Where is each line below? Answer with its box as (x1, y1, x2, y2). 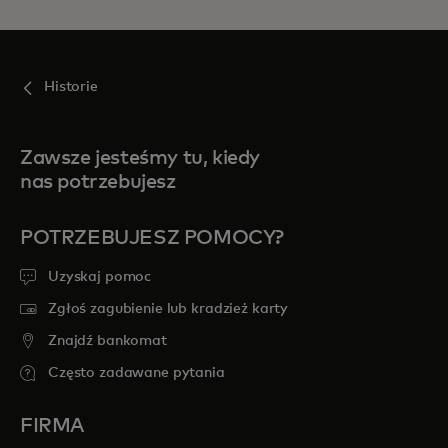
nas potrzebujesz (20, 172, 176, 192)
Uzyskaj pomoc (48, 270, 152, 284)
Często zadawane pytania (48, 366, 225, 380)
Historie (44, 80, 98, 94)
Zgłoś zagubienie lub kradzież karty (48, 302, 289, 316)
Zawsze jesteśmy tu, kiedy (20, 148, 261, 168)
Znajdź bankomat (48, 334, 167, 348)
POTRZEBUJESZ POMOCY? (20, 228, 284, 248)
